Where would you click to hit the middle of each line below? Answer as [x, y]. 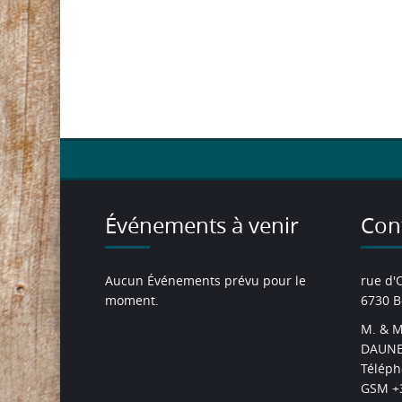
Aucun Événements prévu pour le [205, 280]
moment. [132, 300]
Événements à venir [202, 225]
